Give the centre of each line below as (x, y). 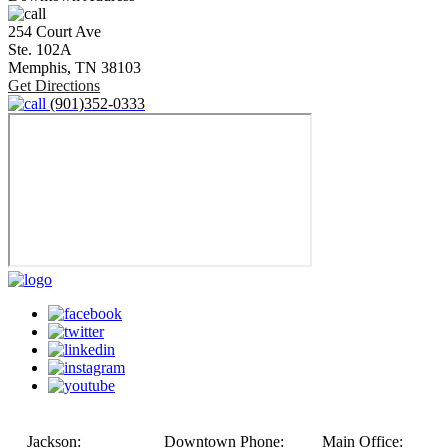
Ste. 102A (40, 49)
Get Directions (54, 85)
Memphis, (39, 67)
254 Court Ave (54, 31)
